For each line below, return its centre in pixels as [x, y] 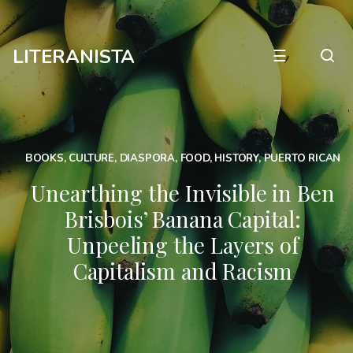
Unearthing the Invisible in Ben [183, 193]
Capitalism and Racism [183, 271]
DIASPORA [147, 159]
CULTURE [91, 159]
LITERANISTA [74, 57]
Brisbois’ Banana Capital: [183, 219]
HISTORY [237, 159]
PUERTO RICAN [302, 159]
